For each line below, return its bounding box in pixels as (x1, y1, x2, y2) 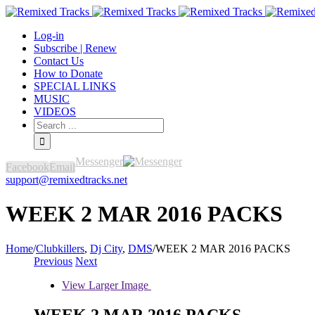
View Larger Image (62, 278, 148, 291)
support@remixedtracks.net (6, 174, 127, 186)
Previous (34, 255, 72, 267)
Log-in (34, 30, 64, 41)
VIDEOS (34, 105, 76, 117)
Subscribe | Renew (34, 42, 117, 54)
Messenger (75, 155, 123, 167)
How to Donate (34, 67, 103, 79)
